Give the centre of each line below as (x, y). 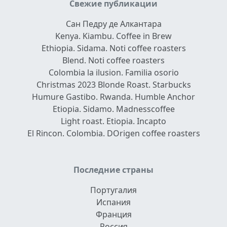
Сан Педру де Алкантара (113, 24)
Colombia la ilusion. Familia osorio (113, 73)
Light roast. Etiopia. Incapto (113, 121)
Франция (113, 215)
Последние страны (113, 170)
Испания (113, 202)
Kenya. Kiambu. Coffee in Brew (113, 36)
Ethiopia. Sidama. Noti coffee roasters (113, 48)
